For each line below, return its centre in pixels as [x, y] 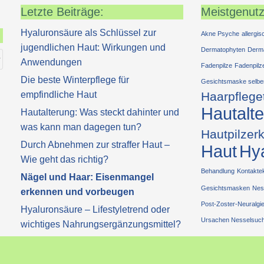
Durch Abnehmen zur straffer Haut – [95, 145]
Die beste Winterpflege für [75, 80]
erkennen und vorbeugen [78, 192]
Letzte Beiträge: [62, 12]
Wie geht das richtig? [65, 160]
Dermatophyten [223, 50]
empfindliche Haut [59, 95]
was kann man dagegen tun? [81, 127]
